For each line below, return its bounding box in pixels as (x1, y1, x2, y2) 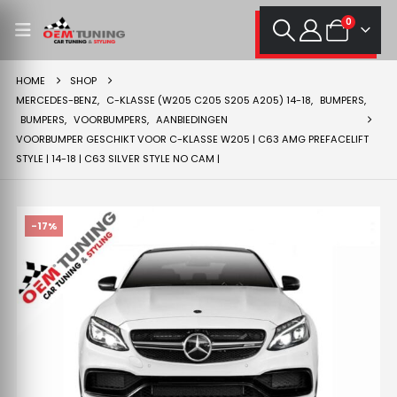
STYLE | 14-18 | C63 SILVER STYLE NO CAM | (15, 152, 220, 166)
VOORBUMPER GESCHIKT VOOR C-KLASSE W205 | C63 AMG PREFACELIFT (15, 132, 369, 146)
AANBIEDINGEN (155, 113, 228, 127)
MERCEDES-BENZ (15, 93, 97, 107)
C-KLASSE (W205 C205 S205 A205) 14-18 (105, 93, 311, 107)
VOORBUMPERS (73, 113, 147, 127)
